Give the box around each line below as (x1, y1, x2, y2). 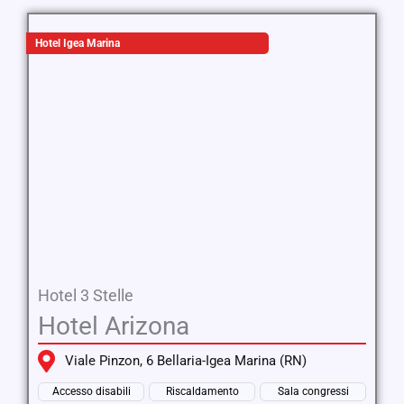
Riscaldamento (165, 385, 239, 398)
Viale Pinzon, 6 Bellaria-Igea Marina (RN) (65, 353, 307, 369)
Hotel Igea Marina (35, 37, 120, 50)
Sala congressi (277, 385, 349, 398)
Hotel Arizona (38, 311, 189, 341)
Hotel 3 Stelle (38, 286, 133, 305)
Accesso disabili (51, 385, 131, 398)
